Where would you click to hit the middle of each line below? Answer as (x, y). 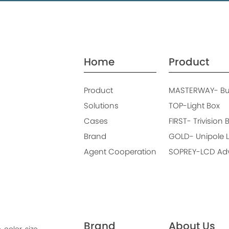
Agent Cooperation (120, 152)
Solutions (101, 106)
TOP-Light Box (194, 106)
